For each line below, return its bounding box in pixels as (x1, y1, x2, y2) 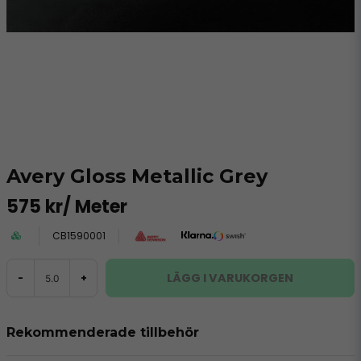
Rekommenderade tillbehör (6, 325, 199, 340)
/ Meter (63, 194, 127, 219)
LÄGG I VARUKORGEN (167, 269, 293, 286)
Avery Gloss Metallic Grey (6, 164, 268, 188)
